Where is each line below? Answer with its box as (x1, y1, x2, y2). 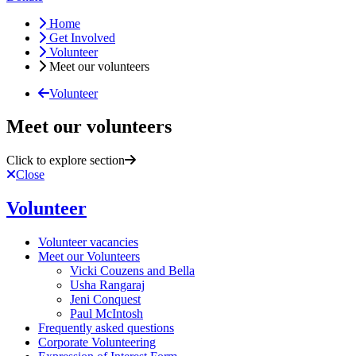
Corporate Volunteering (38, 335, 156, 350)
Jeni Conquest (70, 292, 141, 307)
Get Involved (49, 30, 115, 44)
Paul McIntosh (70, 307, 143, 321)
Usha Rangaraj (70, 278, 145, 292)
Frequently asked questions (38, 321, 174, 335)
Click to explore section (6, 153, 125, 168)
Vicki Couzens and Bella (70, 264, 195, 278)
